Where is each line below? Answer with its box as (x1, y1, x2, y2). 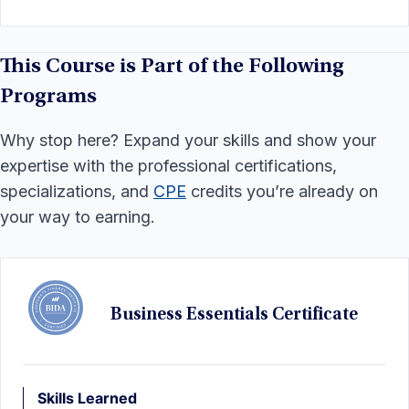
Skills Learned (37, 388, 137, 407)
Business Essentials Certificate (110, 305, 358, 324)
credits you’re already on (186, 181, 378, 201)
